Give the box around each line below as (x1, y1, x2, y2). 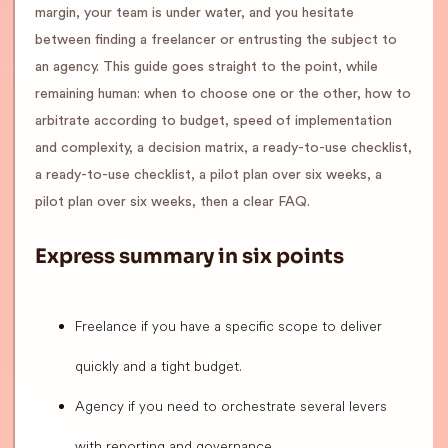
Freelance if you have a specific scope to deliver (75, 317, 382, 336)
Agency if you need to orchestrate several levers (75, 397, 387, 416)
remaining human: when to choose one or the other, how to (35, 87, 411, 102)
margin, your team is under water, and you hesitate (35, 6, 354, 21)
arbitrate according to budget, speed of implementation (35, 114, 392, 129)
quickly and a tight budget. (75, 357, 242, 376)
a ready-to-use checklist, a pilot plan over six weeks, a (35, 168, 382, 183)
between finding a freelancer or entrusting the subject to (35, 33, 397, 48)
